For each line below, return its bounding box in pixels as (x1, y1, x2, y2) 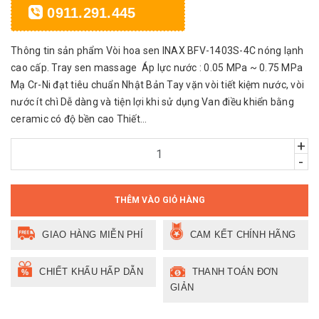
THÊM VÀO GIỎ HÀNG (114, 194, 205, 205)
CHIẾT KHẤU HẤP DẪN (39, 266, 143, 277)
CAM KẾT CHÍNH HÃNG (189, 229, 296, 240)
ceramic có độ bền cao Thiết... (11, 113, 147, 125)
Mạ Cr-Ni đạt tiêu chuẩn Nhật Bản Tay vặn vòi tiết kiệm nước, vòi (11, 78, 304, 90)
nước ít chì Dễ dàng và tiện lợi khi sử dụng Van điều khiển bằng (11, 95, 294, 108)
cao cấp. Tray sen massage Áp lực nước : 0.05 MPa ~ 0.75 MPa (11, 61, 303, 73)
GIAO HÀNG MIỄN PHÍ (42, 229, 143, 240)
